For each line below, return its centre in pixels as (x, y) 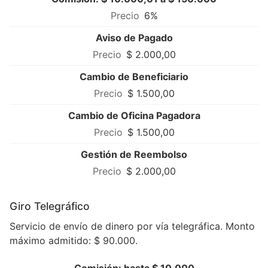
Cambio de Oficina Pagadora (134, 116)
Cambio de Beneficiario (134, 77)
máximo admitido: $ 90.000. (74, 241)
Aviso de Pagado (134, 38)
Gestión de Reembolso (134, 155)
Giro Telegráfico (50, 206)
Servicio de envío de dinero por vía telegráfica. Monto (132, 226)
